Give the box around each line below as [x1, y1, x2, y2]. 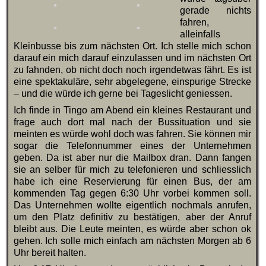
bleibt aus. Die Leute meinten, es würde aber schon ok [13, 224, 251, 235]
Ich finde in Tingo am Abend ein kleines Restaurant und [13, 105, 251, 116]
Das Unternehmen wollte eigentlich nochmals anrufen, [13, 200, 251, 211]
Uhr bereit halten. [13, 248, 86, 258]
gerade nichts [179, 5, 251, 16]
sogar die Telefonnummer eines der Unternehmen [13, 141, 251, 151]
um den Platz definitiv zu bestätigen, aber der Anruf [13, 212, 251, 223]
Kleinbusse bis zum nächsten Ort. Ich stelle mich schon [13, 41, 251, 52]
